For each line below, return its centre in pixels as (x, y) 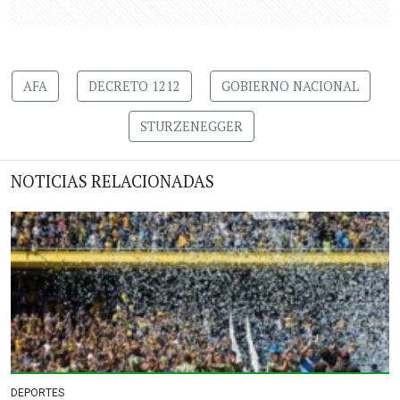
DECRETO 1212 (134, 86)
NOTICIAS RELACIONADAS (112, 181)
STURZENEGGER (191, 126)
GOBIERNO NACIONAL (290, 86)
